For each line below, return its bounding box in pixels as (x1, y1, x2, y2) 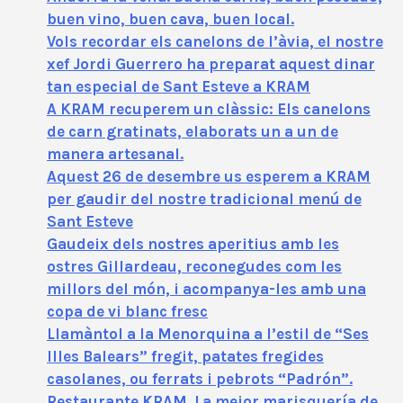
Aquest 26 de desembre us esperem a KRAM (47, 166, 371, 185)
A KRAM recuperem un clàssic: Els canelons (47, 99, 371, 118)
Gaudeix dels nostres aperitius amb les (47, 234, 339, 253)
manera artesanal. (47, 144, 184, 163)
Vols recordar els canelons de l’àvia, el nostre (47, 31, 383, 50)
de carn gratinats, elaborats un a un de (47, 121, 338, 140)
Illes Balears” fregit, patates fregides (47, 346, 324, 365)
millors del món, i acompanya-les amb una (47, 279, 366, 298)
